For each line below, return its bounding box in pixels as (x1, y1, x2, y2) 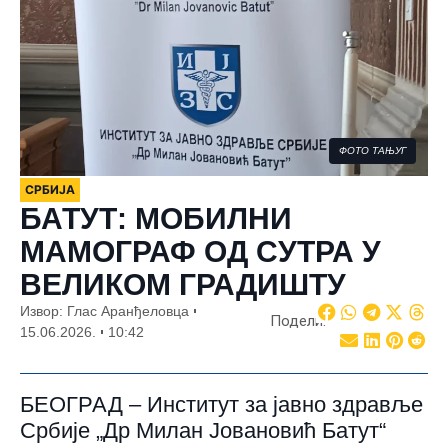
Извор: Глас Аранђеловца (20, 302, 189, 319)
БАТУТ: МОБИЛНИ (20, 201, 292, 235)
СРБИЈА (25, 181, 75, 197)
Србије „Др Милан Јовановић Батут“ (20, 417, 386, 443)
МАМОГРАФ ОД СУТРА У (20, 234, 381, 268)
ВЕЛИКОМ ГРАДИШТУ (20, 267, 346, 301)
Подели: (269, 312, 326, 331)
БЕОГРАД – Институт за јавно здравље (20, 391, 423, 417)
